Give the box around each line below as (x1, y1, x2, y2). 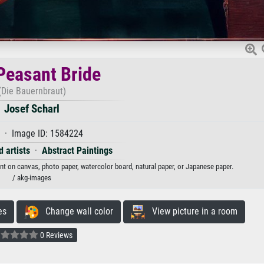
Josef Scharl (4, 101, 60, 115)
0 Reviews (38, 230, 72, 240)
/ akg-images (12, 173, 51, 182)
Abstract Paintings (41, 144, 113, 156)
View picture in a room (144, 205, 237, 217)
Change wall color (38, 205, 113, 217)
